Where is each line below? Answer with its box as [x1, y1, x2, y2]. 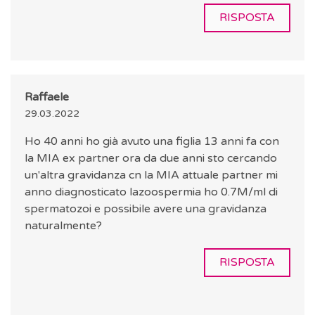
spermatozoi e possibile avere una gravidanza [25, 202, 266, 217]
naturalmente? [25, 219, 102, 233]
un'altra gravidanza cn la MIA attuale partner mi [25, 168, 278, 183]
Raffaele [25, 90, 69, 105]
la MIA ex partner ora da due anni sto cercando [25, 151, 277, 166]
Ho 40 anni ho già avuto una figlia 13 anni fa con [25, 134, 279, 149]
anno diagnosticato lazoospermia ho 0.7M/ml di [25, 185, 278, 200]
